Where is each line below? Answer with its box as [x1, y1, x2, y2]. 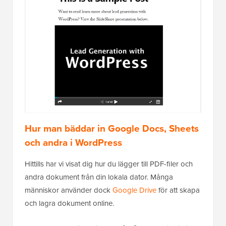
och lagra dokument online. [25, 198, 114, 209]
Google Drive [112, 185, 156, 196]
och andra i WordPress [25, 135, 122, 150]
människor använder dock [25, 185, 112, 196]
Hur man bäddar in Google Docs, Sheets [25, 121, 199, 136]
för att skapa [156, 185, 200, 196]
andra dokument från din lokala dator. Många [25, 172, 173, 183]
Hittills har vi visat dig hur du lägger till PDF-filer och [25, 158, 193, 169]
